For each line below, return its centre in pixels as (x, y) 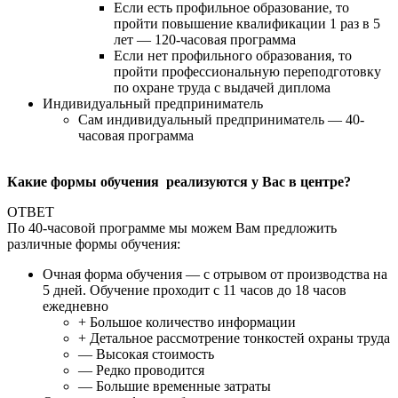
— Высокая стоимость (146, 354)
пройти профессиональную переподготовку (247, 71)
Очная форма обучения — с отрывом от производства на (215, 274)
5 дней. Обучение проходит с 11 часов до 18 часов (195, 290)
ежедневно (76, 306)
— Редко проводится (141, 370)
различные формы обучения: (94, 243)
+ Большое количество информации (187, 322)
